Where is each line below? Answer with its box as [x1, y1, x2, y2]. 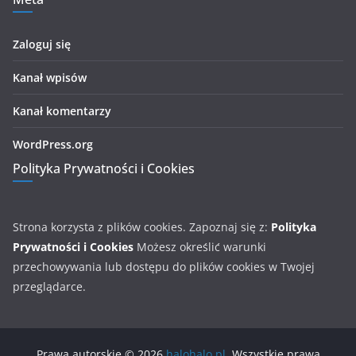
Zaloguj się [13, 37, 71, 52]
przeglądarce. [13, 279, 86, 294]
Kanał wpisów [13, 70, 87, 85]
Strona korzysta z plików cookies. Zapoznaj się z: [13, 219, 271, 234]
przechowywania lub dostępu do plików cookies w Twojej [13, 259, 315, 274]
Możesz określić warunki [133, 239, 266, 254]
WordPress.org [13, 137, 93, 152]
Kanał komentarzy [13, 103, 111, 118]
